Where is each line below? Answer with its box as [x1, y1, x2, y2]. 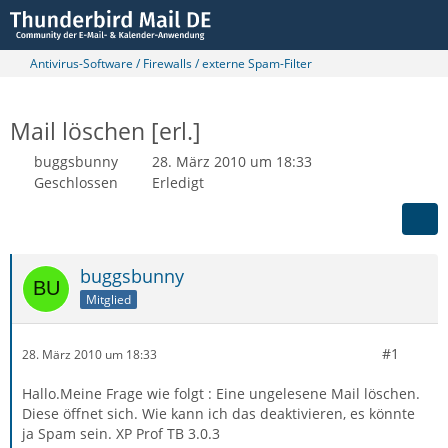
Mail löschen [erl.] [10, 115, 201, 147]
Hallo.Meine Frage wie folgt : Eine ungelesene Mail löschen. [22, 384, 420, 403]
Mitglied [86, 290, 131, 308]
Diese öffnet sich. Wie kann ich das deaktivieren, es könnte [22, 404, 415, 423]
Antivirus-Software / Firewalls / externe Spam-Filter [30, 55, 312, 72]
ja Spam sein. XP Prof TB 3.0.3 [22, 424, 220, 443]
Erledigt [152, 173, 204, 192]
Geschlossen [34, 173, 118, 192]
